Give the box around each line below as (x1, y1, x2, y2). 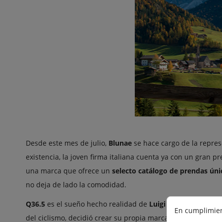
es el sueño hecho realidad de (45, 199, 149, 209)
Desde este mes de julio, (26, 138, 109, 148)
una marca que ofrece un (26, 166, 112, 175)
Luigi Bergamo (149, 199, 198, 209)
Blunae (109, 138, 132, 148)
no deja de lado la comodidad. (26, 179, 126, 189)
